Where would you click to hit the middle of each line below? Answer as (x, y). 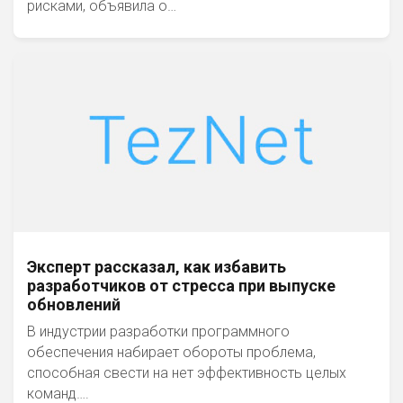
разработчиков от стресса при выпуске (181, 286)
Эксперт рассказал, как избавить (157, 267)
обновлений (74, 304)
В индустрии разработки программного (158, 331)
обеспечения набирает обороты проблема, (171, 352)
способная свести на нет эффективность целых (187, 373)
